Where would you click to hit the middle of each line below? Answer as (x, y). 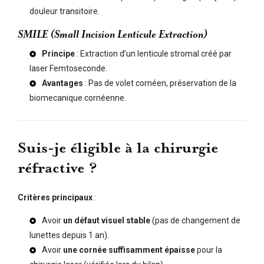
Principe (58, 54)
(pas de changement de (195, 221)
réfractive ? (57, 169)
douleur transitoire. (65, 11)
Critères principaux (55, 198)
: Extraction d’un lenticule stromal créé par (153, 54)
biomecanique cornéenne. (78, 98)
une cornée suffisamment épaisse (129, 250)
